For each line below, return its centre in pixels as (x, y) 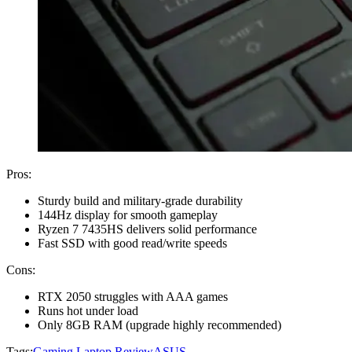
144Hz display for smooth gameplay (128, 215)
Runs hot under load (88, 311)
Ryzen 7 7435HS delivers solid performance (147, 229)
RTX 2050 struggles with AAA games (133, 297)
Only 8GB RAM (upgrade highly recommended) (159, 325)
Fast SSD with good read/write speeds (132, 244)
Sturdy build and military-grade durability (140, 201)
